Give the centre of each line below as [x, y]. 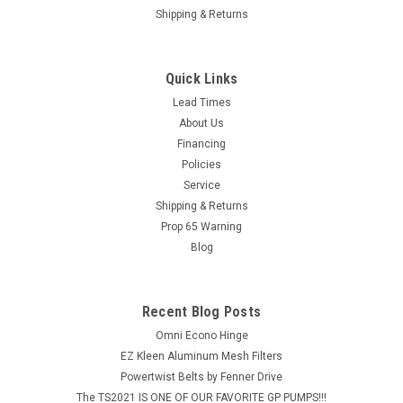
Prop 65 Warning [201, 226]
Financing [201, 143]
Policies [201, 164]
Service [201, 185]
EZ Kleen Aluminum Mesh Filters [201, 356]
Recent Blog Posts [201, 311]
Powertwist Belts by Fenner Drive [201, 376]
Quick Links [201, 78]
